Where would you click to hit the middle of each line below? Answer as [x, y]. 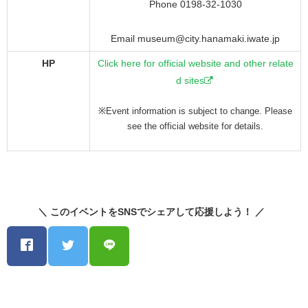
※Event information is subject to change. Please [195, 111]
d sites [190, 80]
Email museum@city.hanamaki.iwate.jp [195, 38]
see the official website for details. [195, 126]
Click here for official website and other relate [195, 63]
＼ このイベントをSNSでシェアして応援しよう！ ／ [154, 211]
